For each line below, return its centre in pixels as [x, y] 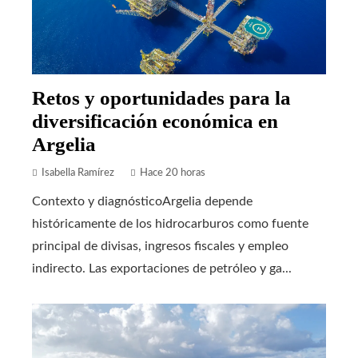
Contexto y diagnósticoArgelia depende [142, 202]
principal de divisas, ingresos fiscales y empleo [160, 247]
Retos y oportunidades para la [161, 98]
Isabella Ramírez [78, 173]
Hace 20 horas [173, 173]
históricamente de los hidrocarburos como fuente [170, 224]
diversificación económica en [155, 121]
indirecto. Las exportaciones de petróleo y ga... [162, 269]
